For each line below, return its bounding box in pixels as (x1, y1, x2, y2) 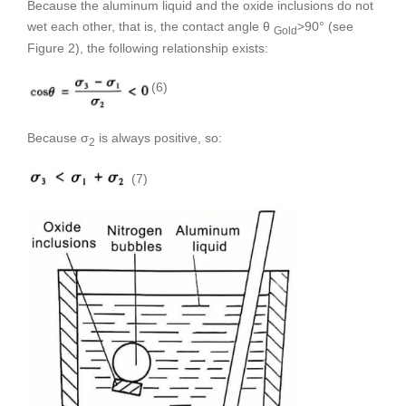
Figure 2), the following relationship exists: (27, 41, 268, 56)
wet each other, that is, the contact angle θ (27, 18, 274, 34)
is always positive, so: (95, 130, 222, 146)
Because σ (27, 130, 89, 146)
